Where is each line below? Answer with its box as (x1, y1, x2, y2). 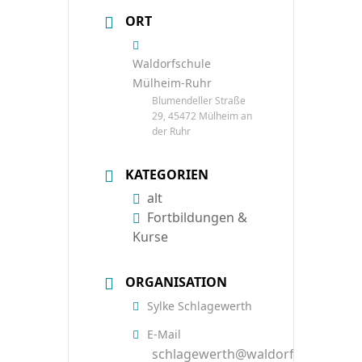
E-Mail (147, 326, 181, 342)
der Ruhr (152, 124, 191, 138)
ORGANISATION (125, 272, 227, 291)
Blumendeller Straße (152, 93, 246, 107)
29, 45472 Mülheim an (152, 108, 252, 123)
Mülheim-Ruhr (133, 74, 212, 90)
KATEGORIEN (125, 165, 208, 183)
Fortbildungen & (147, 208, 247, 226)
